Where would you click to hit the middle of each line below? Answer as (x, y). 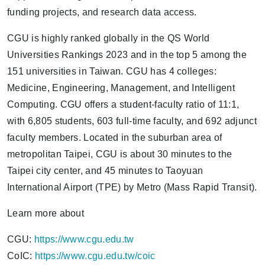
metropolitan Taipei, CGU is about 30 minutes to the (120, 154)
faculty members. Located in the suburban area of (115, 138)
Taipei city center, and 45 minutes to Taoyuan (105, 171)
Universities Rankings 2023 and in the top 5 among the (127, 55)
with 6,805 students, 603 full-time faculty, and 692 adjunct (132, 121)
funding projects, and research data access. (102, 12)
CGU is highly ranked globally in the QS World (109, 38)
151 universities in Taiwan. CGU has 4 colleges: (112, 71)
